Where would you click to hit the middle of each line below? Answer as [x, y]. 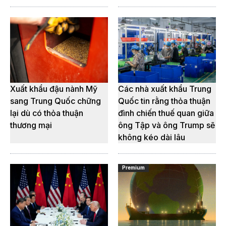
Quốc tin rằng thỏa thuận [164, 101]
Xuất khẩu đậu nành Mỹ [54, 89]
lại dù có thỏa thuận [47, 113]
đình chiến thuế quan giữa [166, 113]
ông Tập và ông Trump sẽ [166, 125]
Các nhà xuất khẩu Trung [165, 89]
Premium [133, 168]
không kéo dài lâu [152, 137]
